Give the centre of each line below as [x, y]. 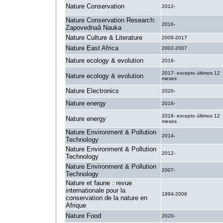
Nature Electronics [92, 91]
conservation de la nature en [107, 198]
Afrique [76, 205]
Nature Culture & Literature [104, 38]
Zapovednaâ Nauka [94, 28]
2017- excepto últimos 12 [191, 73]
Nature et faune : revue [99, 183]
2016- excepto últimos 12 [191, 116]
